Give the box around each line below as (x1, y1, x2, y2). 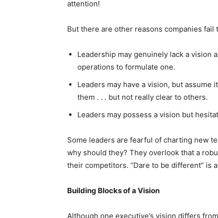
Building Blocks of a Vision (67, 185, 160, 195)
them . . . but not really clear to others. (77, 92, 208, 102)
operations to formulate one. (77, 62, 175, 72)
